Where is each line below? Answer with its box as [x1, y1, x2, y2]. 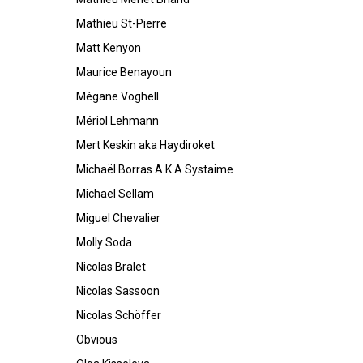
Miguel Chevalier [76, 211, 160, 224]
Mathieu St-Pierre [76, 17, 167, 30]
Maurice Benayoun [76, 66, 172, 79]
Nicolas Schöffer [76, 309, 161, 322]
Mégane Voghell [76, 90, 159, 103]
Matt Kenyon [76, 41, 141, 54]
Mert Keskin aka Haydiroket [76, 139, 215, 152]
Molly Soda [76, 236, 132, 249]
